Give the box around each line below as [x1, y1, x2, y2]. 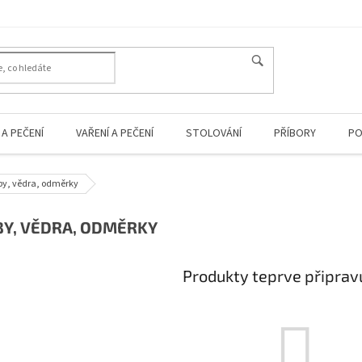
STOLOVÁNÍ [186, 125, 242, 141]
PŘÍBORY [274, 125, 316, 141]
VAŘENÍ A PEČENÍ [76, 125, 154, 141]
